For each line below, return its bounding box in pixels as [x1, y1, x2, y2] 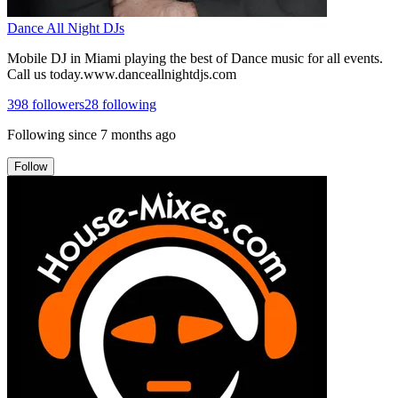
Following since [7, 126, 97, 142]
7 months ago [100, 126, 176, 142]
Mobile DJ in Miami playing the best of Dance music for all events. [7, 50, 383, 66]
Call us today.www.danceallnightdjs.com [7, 66, 236, 82]
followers [28, 96, 84, 112]
